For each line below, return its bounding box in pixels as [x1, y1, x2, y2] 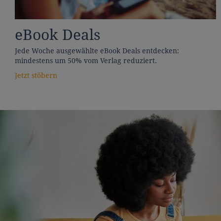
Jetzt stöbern [15, 72, 57, 80]
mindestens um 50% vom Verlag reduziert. [15, 57, 157, 65]
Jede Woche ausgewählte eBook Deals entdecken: [15, 47, 179, 55]
